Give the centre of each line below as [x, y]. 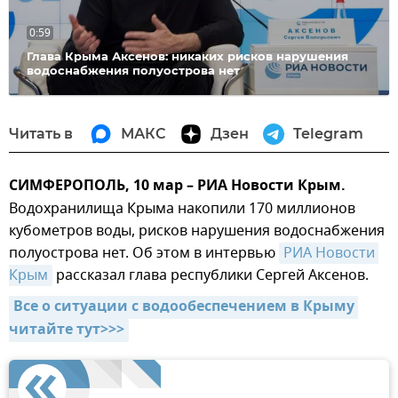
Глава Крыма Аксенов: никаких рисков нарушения [187, 56]
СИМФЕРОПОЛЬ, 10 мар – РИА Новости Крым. [177, 186]
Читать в [41, 133]
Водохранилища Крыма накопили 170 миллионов [182, 208]
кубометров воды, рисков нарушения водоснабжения [197, 231]
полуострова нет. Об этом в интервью [144, 253]
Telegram [328, 133]
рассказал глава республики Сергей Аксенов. [211, 275]
